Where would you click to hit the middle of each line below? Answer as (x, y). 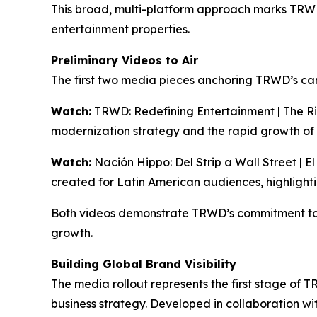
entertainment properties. (120, 29)
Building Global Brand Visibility (144, 264)
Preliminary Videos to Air (125, 60)
